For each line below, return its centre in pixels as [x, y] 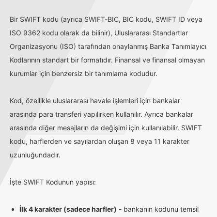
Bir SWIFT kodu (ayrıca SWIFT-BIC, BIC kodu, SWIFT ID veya [106, 19]
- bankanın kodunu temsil [158, 209]
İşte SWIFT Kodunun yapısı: [53, 182]
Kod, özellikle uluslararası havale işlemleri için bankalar [95, 101]
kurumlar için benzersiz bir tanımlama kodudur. [84, 73]
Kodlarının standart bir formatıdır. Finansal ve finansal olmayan [107, 60]
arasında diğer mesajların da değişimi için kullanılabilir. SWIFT [106, 128]
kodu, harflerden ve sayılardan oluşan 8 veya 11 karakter [100, 141]
